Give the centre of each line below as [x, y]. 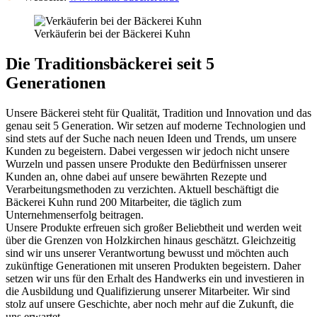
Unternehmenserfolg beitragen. [75, 214]
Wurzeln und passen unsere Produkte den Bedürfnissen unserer [146, 163]
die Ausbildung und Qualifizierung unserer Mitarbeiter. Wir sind [148, 291]
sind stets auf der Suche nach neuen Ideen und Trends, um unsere [151, 138]
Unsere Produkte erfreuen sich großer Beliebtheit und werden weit [154, 227]
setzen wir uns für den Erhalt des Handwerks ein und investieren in [155, 278]
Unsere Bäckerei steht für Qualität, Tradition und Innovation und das [158, 113]
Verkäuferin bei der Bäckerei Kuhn [112, 33]
